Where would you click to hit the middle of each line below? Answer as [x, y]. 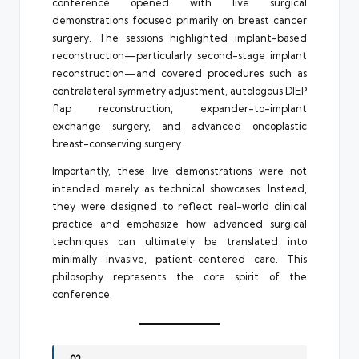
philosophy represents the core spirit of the [179, 276]
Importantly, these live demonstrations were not [179, 170]
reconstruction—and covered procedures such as [179, 73]
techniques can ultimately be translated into [179, 241]
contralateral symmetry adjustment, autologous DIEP [179, 90]
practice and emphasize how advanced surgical [179, 223]
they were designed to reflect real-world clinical [179, 206]
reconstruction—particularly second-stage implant [179, 55]
